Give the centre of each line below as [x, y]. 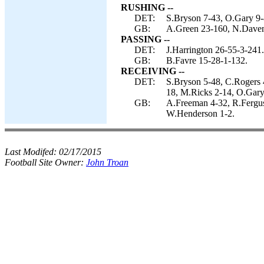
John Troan [107, 162]
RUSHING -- [147, 7]
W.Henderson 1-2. [200, 113]
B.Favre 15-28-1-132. [207, 60]
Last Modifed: [32, 152]
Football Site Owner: [45, 162]
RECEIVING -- [153, 71]
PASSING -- [145, 39]
